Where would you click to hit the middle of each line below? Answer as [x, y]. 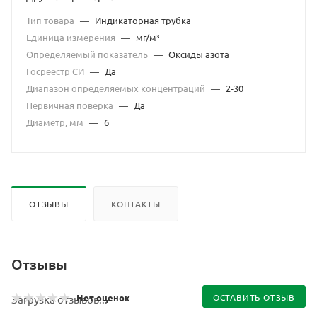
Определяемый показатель [88, 54]
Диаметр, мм [56, 122]
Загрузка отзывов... [59, 299]
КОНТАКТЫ [136, 203]
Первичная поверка [71, 105]
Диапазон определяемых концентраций [117, 88]
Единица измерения [72, 37]
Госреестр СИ [56, 71]
